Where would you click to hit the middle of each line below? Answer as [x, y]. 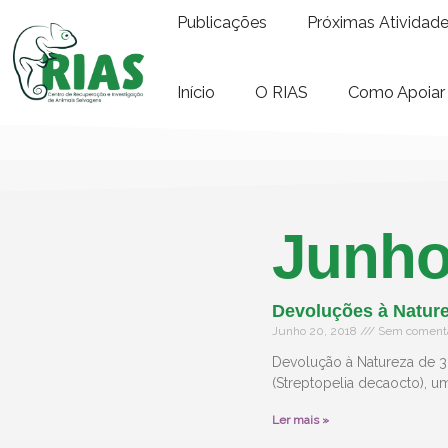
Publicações [222, 22]
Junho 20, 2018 [316, 331]
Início [196, 92]
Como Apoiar [397, 92]
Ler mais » [300, 420]
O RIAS [282, 92]
